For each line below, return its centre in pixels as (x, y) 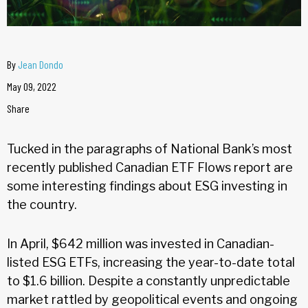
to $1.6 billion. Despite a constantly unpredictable (148, 280)
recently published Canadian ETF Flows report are (150, 167)
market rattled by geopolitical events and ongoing (152, 299)
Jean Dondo (41, 64)
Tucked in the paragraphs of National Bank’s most (150, 148)
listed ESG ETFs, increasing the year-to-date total (151, 262)
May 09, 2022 (32, 86)
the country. (42, 204)
